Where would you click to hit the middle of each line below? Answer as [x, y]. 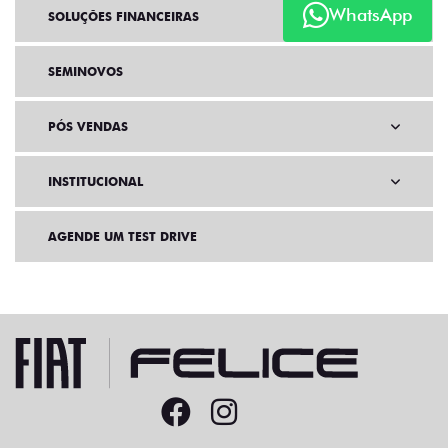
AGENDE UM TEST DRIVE [122, 237]
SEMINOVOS [85, 72]
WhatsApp [370, 15]
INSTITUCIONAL [95, 182]
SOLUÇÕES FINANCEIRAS [123, 17]
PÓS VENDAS [88, 127]
